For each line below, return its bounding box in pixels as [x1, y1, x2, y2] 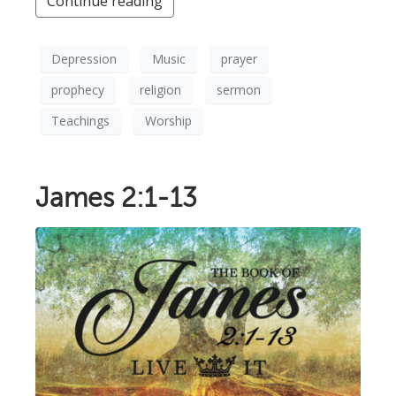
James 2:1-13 [35, 181, 197, 212]
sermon [217, 81, 261, 99]
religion [140, 81, 181, 99]
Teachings [51, 112, 110, 130]
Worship [145, 112, 192, 130]
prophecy [51, 81, 104, 99]
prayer [221, 50, 257, 68]
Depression [51, 50, 117, 68]
